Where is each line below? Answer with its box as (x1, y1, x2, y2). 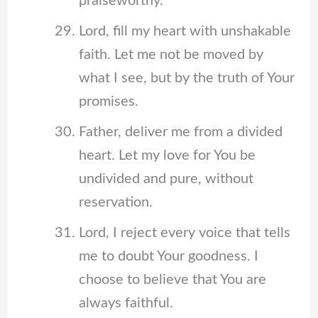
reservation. (78, 195, 153, 210)
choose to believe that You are (78, 273, 266, 287)
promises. (78, 94, 138, 109)
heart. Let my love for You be (78, 148, 256, 163)
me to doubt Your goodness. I (78, 249, 258, 264)
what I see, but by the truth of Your (78, 71, 295, 86)
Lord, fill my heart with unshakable (78, 24, 291, 39)
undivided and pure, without (78, 172, 253, 187)
